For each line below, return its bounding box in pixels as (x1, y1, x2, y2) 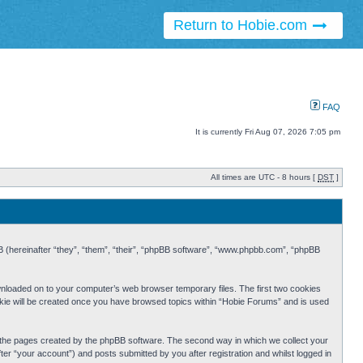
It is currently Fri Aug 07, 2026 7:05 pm (195, 127, 340, 137)
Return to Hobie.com (173, 17, 311, 34)
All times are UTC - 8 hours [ (211, 173, 318, 182)
